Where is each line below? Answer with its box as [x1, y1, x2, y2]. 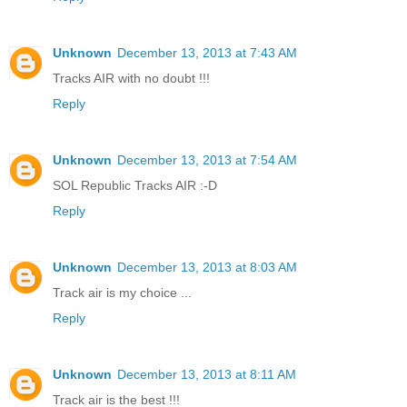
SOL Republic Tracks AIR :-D [53, 177, 217, 193]
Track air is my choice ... [53, 284, 192, 300]
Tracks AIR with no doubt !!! [53, 71, 210, 85]
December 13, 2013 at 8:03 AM [117, 259, 297, 274]
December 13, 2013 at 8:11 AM [117, 366, 296, 382]
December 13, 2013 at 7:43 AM [117, 45, 297, 60]
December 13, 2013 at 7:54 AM [117, 152, 297, 167]
